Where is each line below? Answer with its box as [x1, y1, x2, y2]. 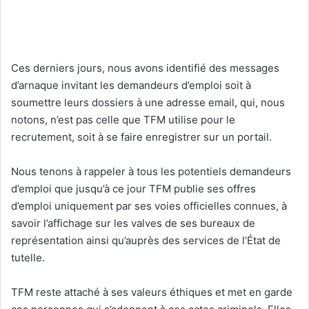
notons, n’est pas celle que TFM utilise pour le [11, 112, 235, 126]
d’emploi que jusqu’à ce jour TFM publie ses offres [11, 181, 256, 195]
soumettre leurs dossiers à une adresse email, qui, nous [11, 95, 285, 109]
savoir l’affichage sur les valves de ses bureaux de [11, 216, 255, 230]
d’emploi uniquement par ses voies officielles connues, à [11, 199, 287, 212]
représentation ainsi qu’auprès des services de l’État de [11, 233, 281, 247]
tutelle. [11, 250, 45, 264]
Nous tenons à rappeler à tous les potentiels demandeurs [11, 164, 291, 178]
